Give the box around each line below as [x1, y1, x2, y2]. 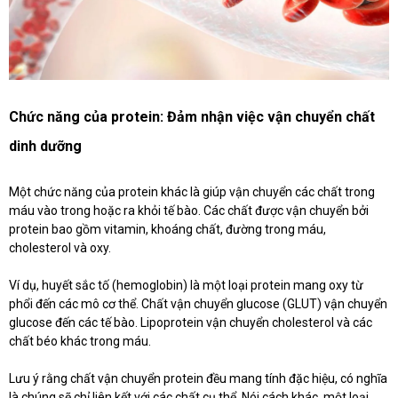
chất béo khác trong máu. [9, 334, 151, 349]
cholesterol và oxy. [9, 241, 111, 256]
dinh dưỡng [9, 138, 82, 155]
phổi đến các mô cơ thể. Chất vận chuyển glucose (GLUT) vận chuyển [9, 297, 387, 312]
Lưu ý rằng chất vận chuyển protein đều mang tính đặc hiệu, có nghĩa [9, 371, 387, 386]
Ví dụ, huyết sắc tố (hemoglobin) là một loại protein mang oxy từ [9, 278, 363, 293]
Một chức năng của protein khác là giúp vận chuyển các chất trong [9, 185, 375, 200]
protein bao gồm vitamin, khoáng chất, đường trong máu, [9, 222, 326, 237]
